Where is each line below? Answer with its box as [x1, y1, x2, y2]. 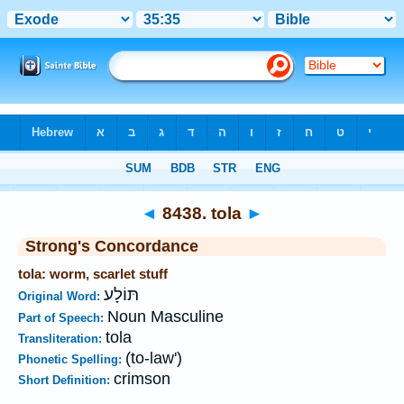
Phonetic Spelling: [18, 353, 125, 366]
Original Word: [18, 289, 104, 303]
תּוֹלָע [104, 285, 139, 305]
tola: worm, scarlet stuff [18, 266, 168, 281]
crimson [114, 370, 170, 388]
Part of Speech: [18, 311, 107, 325]
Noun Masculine [107, 308, 224, 326]
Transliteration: [18, 332, 106, 345]
